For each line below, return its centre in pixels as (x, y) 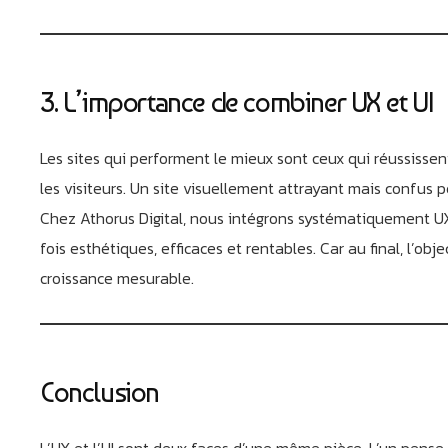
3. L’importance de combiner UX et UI (236, 102)
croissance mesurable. (117, 277)
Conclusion (99, 392)
